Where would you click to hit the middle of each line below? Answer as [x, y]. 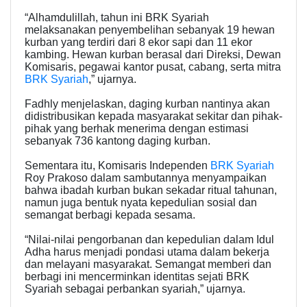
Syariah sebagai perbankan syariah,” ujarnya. [135, 289]
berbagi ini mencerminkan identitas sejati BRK [137, 277]
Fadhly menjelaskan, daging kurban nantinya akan [147, 104]
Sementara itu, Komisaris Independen [118, 166]
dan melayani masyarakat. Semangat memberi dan [148, 265]
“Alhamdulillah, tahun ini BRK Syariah [117, 18]
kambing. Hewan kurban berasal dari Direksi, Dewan [153, 55]
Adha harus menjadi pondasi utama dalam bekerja [147, 252]
